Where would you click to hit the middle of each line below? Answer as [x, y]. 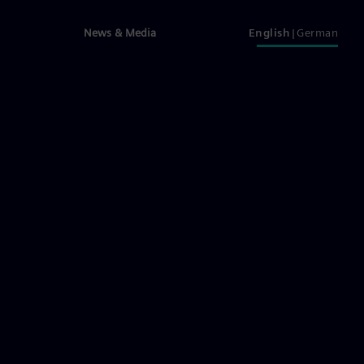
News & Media [119, 32]
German [317, 32]
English [269, 32]
